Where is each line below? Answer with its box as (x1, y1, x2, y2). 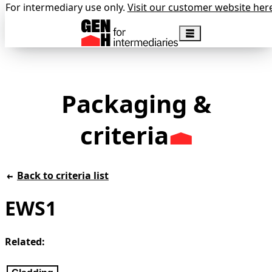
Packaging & (61, 86, 211, 120)
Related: (5, 234, 45, 248)
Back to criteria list (17, 168, 109, 182)
